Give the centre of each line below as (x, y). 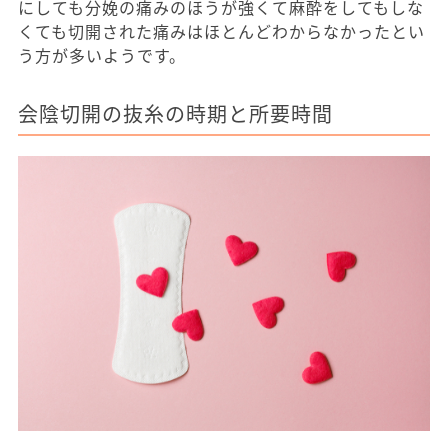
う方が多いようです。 (102, 54)
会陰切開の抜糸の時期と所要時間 (175, 113)
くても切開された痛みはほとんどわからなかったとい (221, 30)
